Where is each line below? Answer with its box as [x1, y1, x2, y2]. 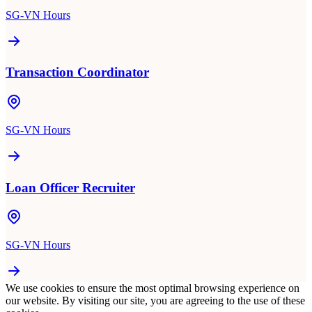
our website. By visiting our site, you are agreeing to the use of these [6, 295, 305, 307]
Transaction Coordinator [6, 65, 149, 80]
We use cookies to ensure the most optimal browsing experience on [6, 282, 299, 295]
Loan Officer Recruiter [6, 180, 135, 195]
